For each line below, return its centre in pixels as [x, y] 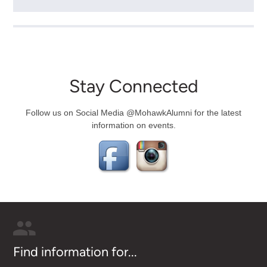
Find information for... [75, 252]
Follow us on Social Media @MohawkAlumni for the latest [133, 112]
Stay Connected [133, 86]
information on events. [133, 125]
